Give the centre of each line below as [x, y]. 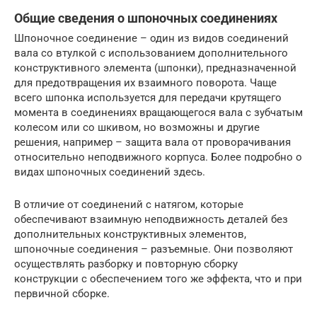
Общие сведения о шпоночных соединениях [146, 18]
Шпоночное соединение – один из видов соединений [151, 38]
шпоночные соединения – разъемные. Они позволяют [154, 249]
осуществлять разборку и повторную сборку [126, 264]
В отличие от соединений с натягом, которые [129, 204]
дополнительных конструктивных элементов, [130, 234]
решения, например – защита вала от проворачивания [152, 142]
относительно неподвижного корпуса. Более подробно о [158, 157]
